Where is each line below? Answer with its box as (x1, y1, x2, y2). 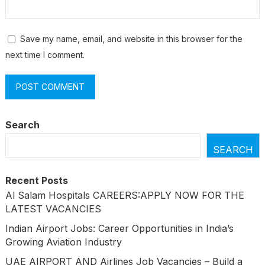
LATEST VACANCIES (5, 203, 101, 215)
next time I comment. (5, 50, 85, 60)
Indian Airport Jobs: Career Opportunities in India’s (5, 222, 234, 235)
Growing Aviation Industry (5, 236, 122, 248)
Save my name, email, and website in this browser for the (20, 34, 243, 44)
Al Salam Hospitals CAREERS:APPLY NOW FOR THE (5, 189, 244, 202)
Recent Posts (5, 174, 68, 187)
